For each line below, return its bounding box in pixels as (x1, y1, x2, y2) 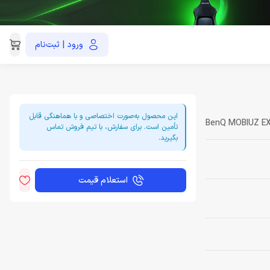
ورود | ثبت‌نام (35, 38, 83, 51)
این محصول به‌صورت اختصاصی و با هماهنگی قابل (29, 111, 178, 122)
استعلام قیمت (78, 174, 128, 187)
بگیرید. (159, 133, 178, 143)
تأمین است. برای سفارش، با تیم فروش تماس (46, 122, 178, 133)
